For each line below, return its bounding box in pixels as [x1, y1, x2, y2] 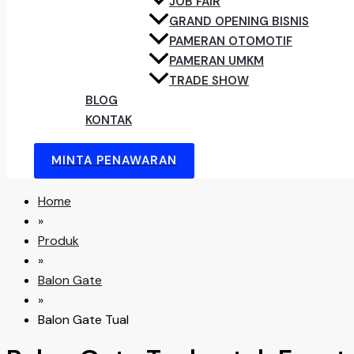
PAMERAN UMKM [169, 53, 264, 70]
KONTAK [85, 112, 132, 129]
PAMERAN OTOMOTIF [169, 33, 292, 50]
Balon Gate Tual [38, 311, 129, 329]
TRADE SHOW [169, 73, 249, 89]
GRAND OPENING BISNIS [169, 13, 309, 30]
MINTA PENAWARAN [51, 153, 177, 169]
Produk [38, 232, 79, 250]
